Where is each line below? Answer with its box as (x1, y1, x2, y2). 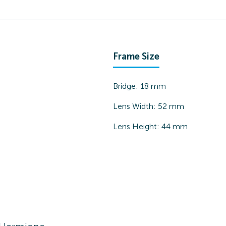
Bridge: (113, 81, 140, 91)
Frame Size (113, 51, 159, 62)
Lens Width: (113, 101, 158, 111)
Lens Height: (113, 122, 161, 131)
